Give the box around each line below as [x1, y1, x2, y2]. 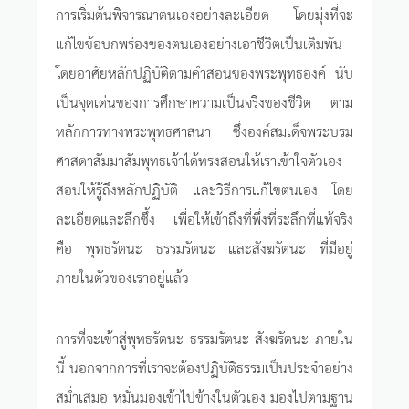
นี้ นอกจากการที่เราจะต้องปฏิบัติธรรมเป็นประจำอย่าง [56, 354, 353, 379]
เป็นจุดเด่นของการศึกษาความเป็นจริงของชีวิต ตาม [56, 89, 353, 113]
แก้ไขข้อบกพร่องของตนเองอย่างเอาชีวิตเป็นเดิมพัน [56, 30, 342, 55]
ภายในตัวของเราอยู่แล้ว [56, 264, 189, 288]
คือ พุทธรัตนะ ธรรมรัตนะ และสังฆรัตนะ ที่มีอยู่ [56, 235, 353, 259]
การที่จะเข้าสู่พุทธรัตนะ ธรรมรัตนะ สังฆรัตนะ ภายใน [56, 325, 353, 350]
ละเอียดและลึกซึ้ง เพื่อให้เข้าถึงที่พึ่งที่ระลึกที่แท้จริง [56, 205, 353, 230]
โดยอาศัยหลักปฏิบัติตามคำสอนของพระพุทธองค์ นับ [56, 59, 353, 84]
